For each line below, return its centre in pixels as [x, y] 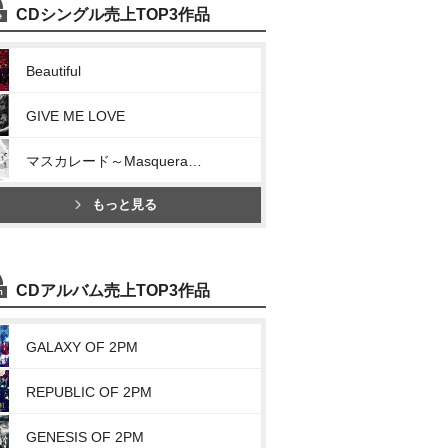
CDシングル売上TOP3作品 [113, 14]
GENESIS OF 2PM [85, 437]
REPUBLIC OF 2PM [89, 392]
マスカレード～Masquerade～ [195, 161]
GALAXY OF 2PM [82, 347]
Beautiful [53, 71]
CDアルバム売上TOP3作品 [113, 290]
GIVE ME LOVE [75, 116]
